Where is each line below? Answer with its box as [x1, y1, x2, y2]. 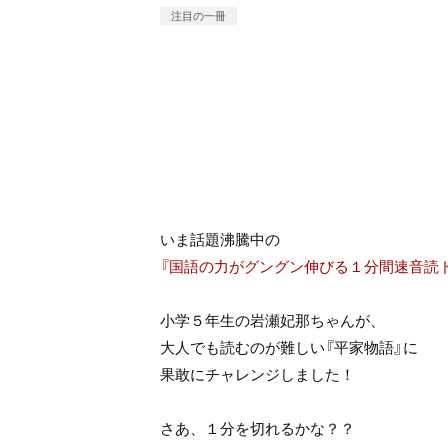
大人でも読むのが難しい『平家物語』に [160, 336, 418, 359]
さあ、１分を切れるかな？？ [160, 417, 355, 440]
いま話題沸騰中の [160, 228, 280, 251]
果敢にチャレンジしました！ [160, 363, 355, 386]
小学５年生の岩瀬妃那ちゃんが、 [160, 309, 385, 332]
